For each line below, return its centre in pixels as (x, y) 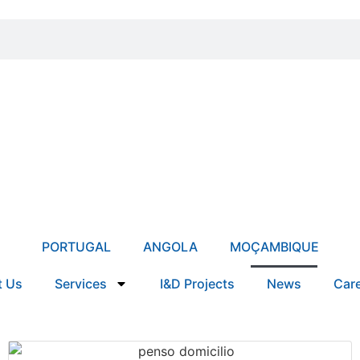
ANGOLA (170, 246)
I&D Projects (197, 283)
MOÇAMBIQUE (274, 246)
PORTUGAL (76, 246)
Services (81, 283)
